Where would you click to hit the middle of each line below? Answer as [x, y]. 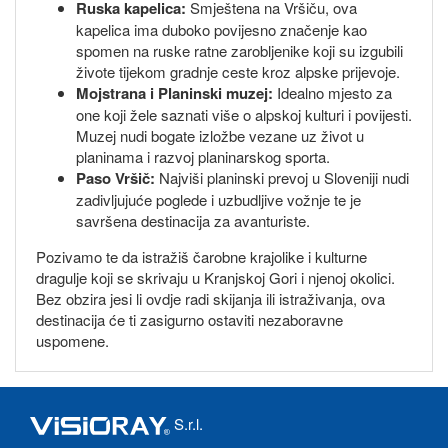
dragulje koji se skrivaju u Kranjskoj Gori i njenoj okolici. [215, 278]
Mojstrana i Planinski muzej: [174, 93]
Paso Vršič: [115, 178]
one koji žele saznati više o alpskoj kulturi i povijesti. [244, 115]
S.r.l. [186, 424]
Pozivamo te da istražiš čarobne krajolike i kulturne [201, 257]
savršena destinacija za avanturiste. [193, 221]
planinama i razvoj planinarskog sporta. [203, 157]
